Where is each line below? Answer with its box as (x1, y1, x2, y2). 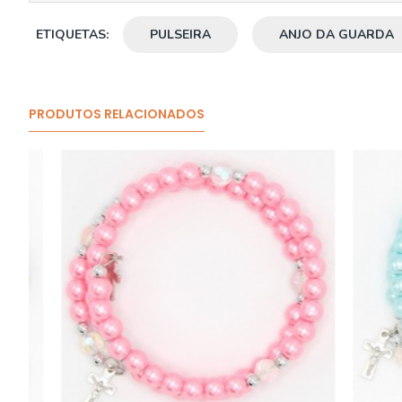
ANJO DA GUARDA (279, 26, 394, 43)
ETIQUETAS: (36, 26, 109, 43)
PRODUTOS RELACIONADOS (29, 105, 205, 123)
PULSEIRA (150, 26, 211, 43)
